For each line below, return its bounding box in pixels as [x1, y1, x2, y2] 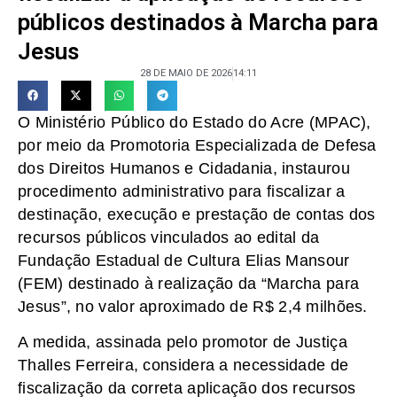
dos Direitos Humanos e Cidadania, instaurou [18, 159, 350, 177]
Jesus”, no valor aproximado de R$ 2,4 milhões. [18, 297, 368, 315]
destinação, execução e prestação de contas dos [18, 205, 376, 223]
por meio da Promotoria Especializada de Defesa [18, 136, 377, 154]
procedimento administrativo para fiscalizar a [18, 182, 346, 200]
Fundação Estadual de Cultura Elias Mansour [18, 251, 350, 269]
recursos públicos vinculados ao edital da [18, 228, 320, 246]
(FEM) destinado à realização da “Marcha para [18, 274, 360, 292]
